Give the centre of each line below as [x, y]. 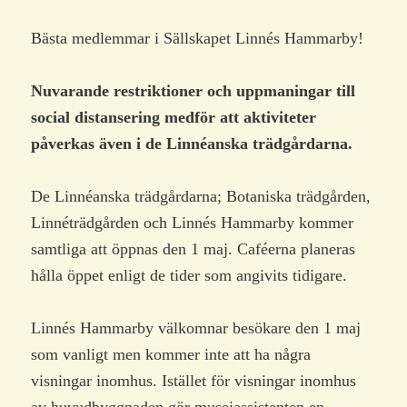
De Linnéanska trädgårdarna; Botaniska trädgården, [201, 197]
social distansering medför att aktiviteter [174, 117]
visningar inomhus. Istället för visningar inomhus [194, 381]
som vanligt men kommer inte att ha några [171, 355]
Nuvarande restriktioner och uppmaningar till [194, 90]
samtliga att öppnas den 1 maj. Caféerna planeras [194, 249]
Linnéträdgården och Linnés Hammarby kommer [193, 223]
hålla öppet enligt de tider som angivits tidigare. [189, 276]
